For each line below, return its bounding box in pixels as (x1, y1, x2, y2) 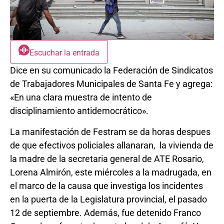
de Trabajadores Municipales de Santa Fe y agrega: (10, 78, 212, 89)
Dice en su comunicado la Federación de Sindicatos (10, 65, 213, 76)
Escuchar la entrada (29, 48, 99, 58)
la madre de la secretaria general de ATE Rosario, (10, 153, 204, 164)
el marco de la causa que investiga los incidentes (10, 180, 203, 191)
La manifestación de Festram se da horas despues (10, 126, 210, 137)
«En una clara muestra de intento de (10, 92, 152, 103)
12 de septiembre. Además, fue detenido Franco (10, 207, 201, 218)
